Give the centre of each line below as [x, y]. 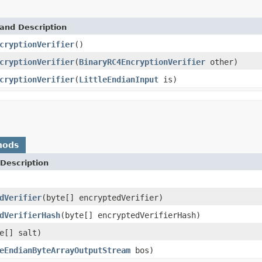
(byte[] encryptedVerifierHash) [130, 215]
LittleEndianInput [119, 79]
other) [222, 62]
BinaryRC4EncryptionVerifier [142, 62]
